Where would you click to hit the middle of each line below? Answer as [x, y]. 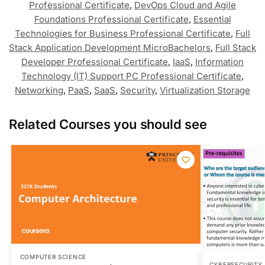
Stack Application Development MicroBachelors [110, 47]
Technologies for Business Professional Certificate [123, 33]
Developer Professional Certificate [95, 62]
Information [219, 62]
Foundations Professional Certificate [111, 19]
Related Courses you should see [108, 124]
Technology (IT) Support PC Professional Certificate [131, 76]
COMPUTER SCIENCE [53, 257]
